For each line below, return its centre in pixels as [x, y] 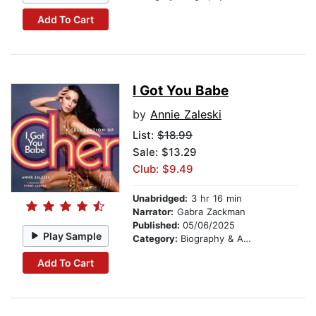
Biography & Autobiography [212, 239]
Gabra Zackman [209, 212]
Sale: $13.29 [165, 152]
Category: [157, 239]
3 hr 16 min [215, 199]
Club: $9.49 [163, 169]
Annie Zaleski [186, 115]
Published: [158, 225]
